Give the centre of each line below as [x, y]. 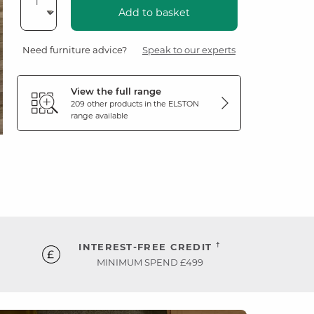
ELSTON [184, 104]
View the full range [116, 91]
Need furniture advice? [75, 50]
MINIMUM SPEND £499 [150, 262]
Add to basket [154, 13]
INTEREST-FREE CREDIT [147, 247]
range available [100, 116]
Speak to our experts [189, 50]
